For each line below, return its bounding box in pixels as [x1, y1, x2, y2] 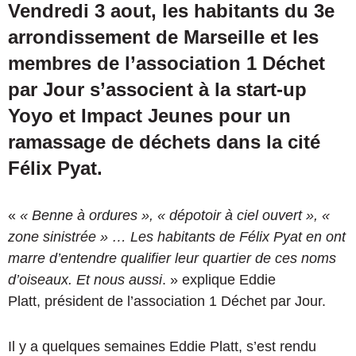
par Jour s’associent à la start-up [8, 78, 307, 100]
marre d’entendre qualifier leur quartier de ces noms [8, 250, 336, 266]
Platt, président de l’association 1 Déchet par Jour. [8, 292, 326, 309]
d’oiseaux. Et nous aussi [8, 271, 162, 288]
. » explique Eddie [162, 271, 276, 288]
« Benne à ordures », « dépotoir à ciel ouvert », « [20, 207, 330, 223]
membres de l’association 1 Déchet [8, 52, 325, 74]
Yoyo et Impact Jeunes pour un [8, 104, 291, 126]
